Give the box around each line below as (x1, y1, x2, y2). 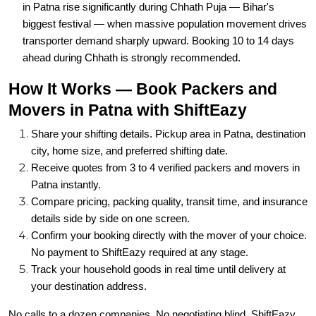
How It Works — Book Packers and (8, 47, 277, 66)
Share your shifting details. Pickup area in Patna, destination (31, 96, 305, 107)
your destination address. (31, 248, 147, 260)
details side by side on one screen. (31, 181, 190, 192)
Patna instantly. (31, 147, 101, 158)
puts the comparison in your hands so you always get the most (8, 293, 296, 305)
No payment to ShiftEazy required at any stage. (31, 214, 248, 226)
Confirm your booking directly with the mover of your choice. (31, 197, 307, 209)
